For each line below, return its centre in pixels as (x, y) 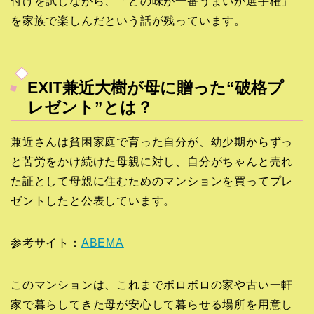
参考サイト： (46, 243)
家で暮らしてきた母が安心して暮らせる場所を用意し (152, 305)
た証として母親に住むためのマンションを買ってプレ (152, 182)
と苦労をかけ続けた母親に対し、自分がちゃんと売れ (152, 162)
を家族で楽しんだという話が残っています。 (128, 20)
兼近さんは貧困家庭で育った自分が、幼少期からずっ (152, 142)
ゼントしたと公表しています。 (93, 201)
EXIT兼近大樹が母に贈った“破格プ (156, 88)
